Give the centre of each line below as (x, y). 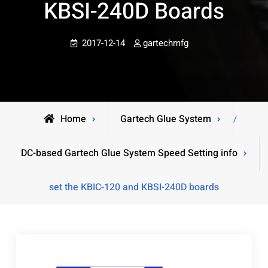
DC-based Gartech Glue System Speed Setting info (129, 153)
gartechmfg (165, 43)
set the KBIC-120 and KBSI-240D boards (134, 187)
